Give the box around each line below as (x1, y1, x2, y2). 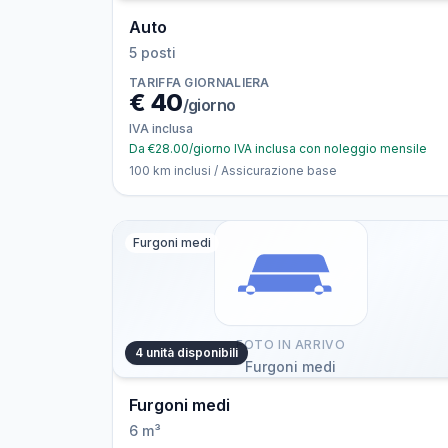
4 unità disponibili (135, 345, 238, 360)
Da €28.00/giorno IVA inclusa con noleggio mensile (129, 141, 427, 156)
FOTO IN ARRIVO (235, 337, 346, 352)
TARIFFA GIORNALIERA (129, 75, 270, 90)
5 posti (129, 44, 176, 61)
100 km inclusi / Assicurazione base (129, 163, 337, 178)
